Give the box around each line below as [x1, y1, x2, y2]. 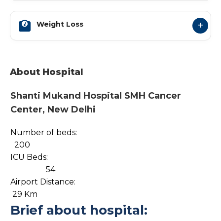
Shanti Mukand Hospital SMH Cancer [10, 90, 181, 101]
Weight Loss [37, 20, 83, 29]
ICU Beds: [10, 152, 48, 162]
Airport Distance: [10, 177, 75, 186]
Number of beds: [10, 128, 77, 137]
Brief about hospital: [10, 202, 147, 218]
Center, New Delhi [10, 104, 96, 115]
